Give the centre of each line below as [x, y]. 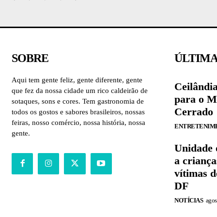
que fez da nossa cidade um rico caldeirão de [80, 90]
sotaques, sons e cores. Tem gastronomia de [78, 101]
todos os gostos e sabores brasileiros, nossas [78, 112]
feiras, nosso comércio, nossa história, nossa [78, 122]
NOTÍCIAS [189, 200]
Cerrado [194, 111]
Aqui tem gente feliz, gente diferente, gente [77, 80]
